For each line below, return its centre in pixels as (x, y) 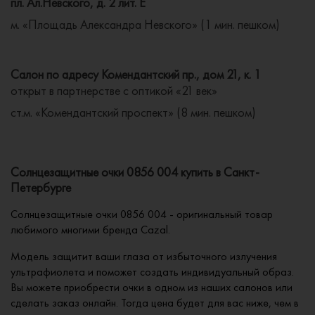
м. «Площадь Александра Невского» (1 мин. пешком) (145, 25)
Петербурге (41, 188)
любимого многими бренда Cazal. (90, 230)
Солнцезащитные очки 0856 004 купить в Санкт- (135, 172)
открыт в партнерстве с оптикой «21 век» (114, 91)
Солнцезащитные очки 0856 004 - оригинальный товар (142, 214)
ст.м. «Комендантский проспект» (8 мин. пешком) (133, 112)
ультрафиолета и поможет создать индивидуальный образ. (152, 272)
